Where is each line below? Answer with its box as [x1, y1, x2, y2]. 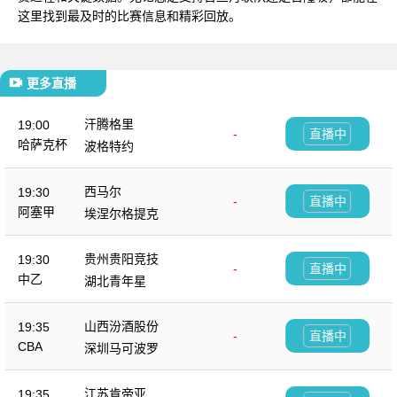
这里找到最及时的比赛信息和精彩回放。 [18, 8, 241, 23]
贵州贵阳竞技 [84, 251, 159, 266]
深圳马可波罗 [84, 340, 159, 355]
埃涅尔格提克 [84, 206, 159, 221]
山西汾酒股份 [84, 318, 159, 333]
